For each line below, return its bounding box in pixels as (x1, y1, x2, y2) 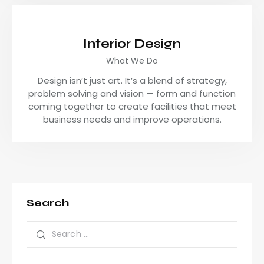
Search (27, 196, 69, 210)
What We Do (106, 55, 158, 67)
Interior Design (83, 36, 181, 51)
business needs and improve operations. (42, 113, 222, 126)
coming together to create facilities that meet (28, 100, 236, 113)
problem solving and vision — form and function (28, 87, 236, 100)
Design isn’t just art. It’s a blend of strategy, (37, 74, 227, 87)
